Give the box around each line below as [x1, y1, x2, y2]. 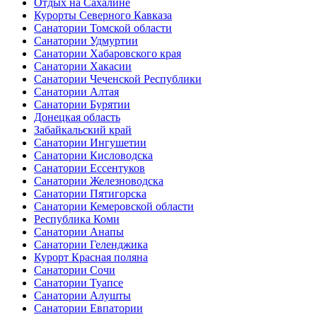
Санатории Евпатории [34, 302, 143, 315]
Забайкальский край [34, 124, 132, 137]
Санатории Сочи [34, 264, 115, 277]
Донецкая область [34, 111, 120, 124]
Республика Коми [34, 213, 120, 226]
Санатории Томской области [34, 22, 172, 35]
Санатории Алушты [34, 289, 131, 302]
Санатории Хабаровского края [34, 47, 181, 60]
